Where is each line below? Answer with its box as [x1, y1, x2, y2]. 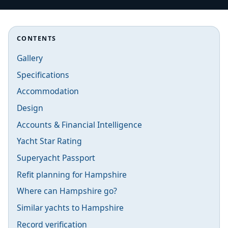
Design [17, 102, 43, 113]
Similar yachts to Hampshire [17, 202, 124, 213]
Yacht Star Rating [17, 135, 82, 147]
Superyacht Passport [17, 152, 95, 163]
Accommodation [17, 85, 79, 97]
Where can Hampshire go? [17, 185, 117, 197]
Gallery [17, 52, 43, 64]
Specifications [17, 69, 69, 80]
